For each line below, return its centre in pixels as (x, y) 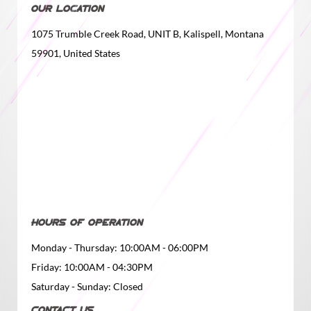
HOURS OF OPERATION (87, 224)
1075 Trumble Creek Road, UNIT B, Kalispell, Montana (148, 34)
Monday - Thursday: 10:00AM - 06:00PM (120, 248)
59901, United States (76, 53)
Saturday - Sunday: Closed (87, 287)
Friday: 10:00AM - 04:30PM (92, 267)
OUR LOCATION (68, 10)
